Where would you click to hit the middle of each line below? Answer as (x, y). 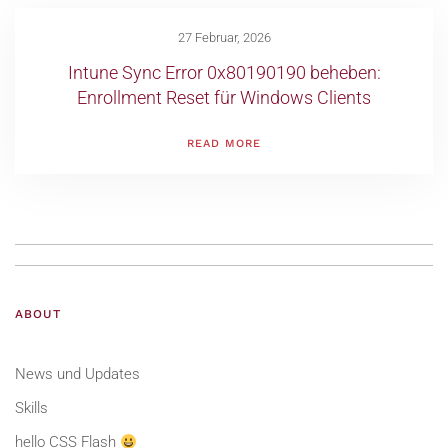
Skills (31, 408)
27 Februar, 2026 (224, 37)
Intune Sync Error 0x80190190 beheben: (224, 72)
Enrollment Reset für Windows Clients (224, 97)
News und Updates (77, 374)
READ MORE (224, 143)
